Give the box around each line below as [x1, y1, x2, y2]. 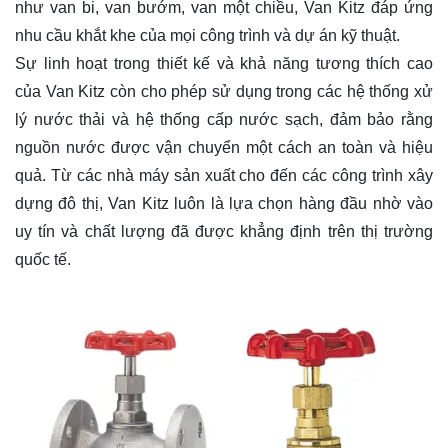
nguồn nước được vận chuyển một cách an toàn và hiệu [15, 138, 433, 156]
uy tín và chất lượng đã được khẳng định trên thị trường [15, 222, 433, 240]
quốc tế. [15, 250, 71, 268]
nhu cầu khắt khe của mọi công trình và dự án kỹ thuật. [15, 26, 400, 44]
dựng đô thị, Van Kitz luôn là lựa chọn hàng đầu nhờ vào [15, 194, 433, 212]
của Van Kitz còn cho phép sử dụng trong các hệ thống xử [15, 82, 433, 100]
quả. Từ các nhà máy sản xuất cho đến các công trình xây [15, 166, 433, 184]
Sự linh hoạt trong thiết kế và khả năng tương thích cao [15, 54, 433, 72]
